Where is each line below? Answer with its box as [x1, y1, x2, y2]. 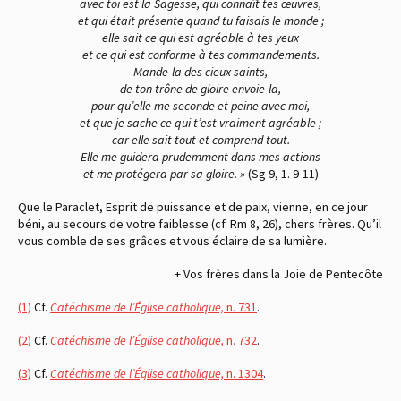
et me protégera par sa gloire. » [82, 165, 248, 182]
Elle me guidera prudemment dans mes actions [81, 148, 320, 165]
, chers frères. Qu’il [278, 215, 381, 232]
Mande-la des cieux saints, [133, 63, 268, 80]
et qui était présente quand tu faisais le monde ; [77, 12, 324, 29]
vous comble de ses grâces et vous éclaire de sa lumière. [18, 232, 327, 249]
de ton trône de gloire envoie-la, [120, 80, 281, 97]
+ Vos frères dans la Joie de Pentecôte [175, 265, 383, 282]
